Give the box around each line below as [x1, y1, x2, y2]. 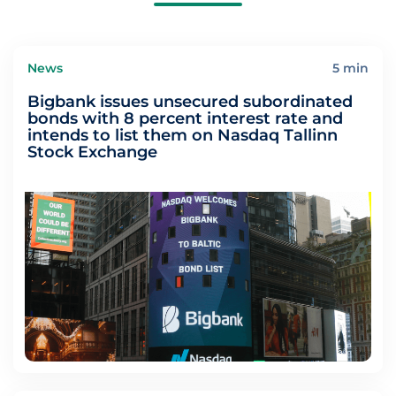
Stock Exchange [27, 142, 157, 162]
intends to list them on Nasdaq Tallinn [27, 126, 338, 145]
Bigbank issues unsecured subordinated [27, 92, 353, 111]
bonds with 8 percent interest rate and [27, 109, 343, 128]
